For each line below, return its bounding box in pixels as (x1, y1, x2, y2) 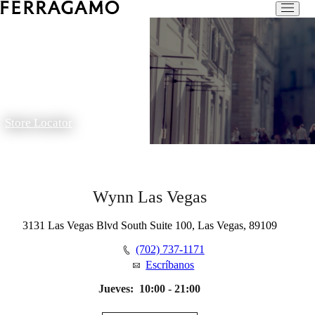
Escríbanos (146, 259, 195, 271)
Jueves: (98, 283, 134, 295)
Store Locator (5, 116, 72, 130)
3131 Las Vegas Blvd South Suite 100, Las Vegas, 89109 (22, 219, 277, 232)
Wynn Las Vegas (92, 188, 207, 207)
